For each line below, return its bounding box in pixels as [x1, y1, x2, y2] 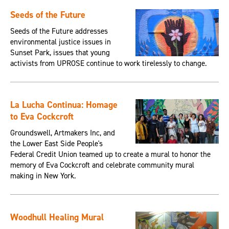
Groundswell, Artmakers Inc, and [10, 128, 115, 139]
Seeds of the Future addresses [10, 26, 108, 37]
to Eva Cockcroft [10, 110, 74, 123]
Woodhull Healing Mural [10, 211, 104, 224]
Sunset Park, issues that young [10, 48, 110, 58]
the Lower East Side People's [10, 139, 103, 149]
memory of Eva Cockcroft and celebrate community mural [10, 160, 194, 171]
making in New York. [10, 171, 76, 181]
